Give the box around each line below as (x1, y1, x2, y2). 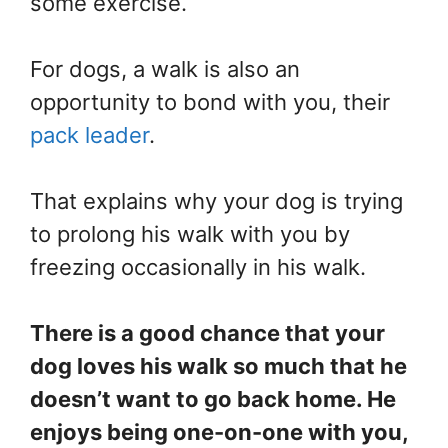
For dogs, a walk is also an (30, 56, 300, 83)
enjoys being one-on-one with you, (30, 419, 408, 446)
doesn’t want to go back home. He (30, 386, 396, 413)
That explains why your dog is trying (30, 188, 403, 215)
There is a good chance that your (30, 320, 385, 347)
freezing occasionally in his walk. (30, 254, 366, 281)
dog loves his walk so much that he (30, 353, 407, 380)
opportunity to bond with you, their (30, 89, 390, 116)
